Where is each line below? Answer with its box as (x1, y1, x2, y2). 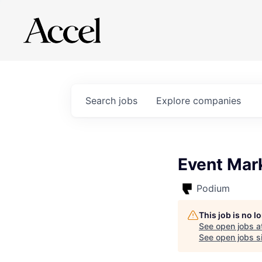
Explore (156, 95, 193, 106)
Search (85, 95, 119, 106)
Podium (196, 182, 230, 194)
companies (193, 95, 241, 106)
